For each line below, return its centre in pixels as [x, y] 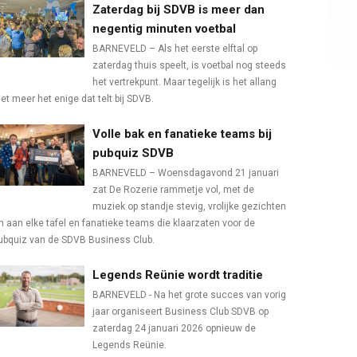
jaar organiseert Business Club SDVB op [180, 312]
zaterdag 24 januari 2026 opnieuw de [174, 329]
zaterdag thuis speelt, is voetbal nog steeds [189, 66]
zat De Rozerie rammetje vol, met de [173, 190]
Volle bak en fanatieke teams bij [182, 134]
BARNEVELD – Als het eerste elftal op [175, 49]
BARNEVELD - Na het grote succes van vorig [189, 295]
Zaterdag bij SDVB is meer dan [178, 10]
